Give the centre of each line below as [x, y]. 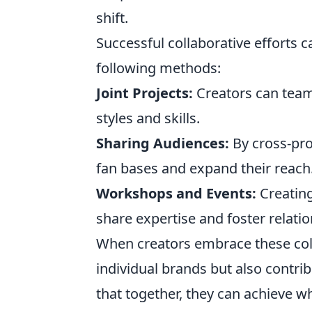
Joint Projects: [145, 93]
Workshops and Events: [176, 193]
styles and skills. [148, 118]
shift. [112, 18]
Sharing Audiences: [163, 143]
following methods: [158, 68]
